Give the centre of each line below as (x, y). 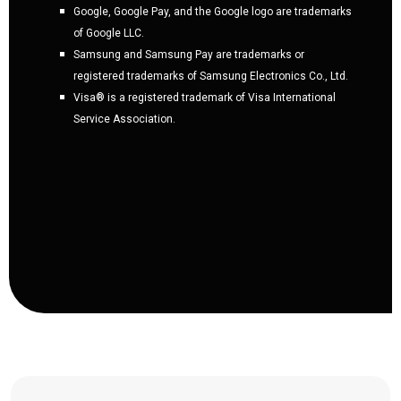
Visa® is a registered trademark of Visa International (205, 97)
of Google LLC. (109, 33)
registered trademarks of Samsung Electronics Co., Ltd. (211, 76)
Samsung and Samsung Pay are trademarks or (189, 54)
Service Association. (124, 119)
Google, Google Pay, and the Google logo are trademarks (213, 11)
